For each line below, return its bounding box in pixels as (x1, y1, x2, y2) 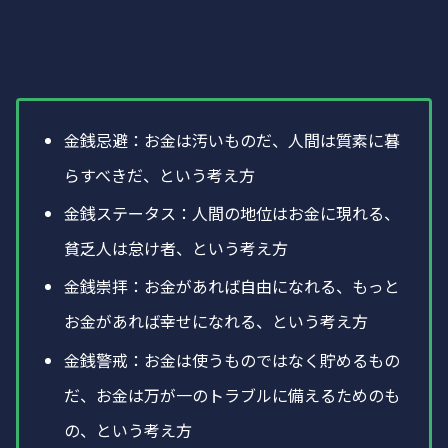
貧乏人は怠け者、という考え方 (64, 236, 289, 261)
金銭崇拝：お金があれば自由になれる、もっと (64, 274, 401, 299)
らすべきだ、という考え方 (64, 163, 256, 188)
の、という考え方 (64, 417, 193, 442)
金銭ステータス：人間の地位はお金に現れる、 (64, 201, 401, 226)
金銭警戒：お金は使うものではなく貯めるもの (64, 347, 401, 372)
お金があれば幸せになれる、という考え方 (64, 309, 369, 334)
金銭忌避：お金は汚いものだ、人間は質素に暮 (64, 128, 401, 153)
